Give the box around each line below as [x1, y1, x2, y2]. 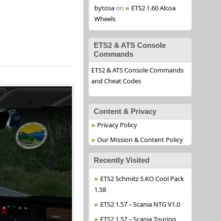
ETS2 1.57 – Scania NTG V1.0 [100, 200, 180, 209]
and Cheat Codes [91, 76, 141, 85]
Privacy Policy [97, 120, 137, 129]
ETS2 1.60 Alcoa [131, 3, 176, 12]
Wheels [94, 14, 115, 23]
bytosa [94, 3, 114, 12]
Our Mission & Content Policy [97, 135, 183, 144]
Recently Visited [93, 156, 149, 164]
